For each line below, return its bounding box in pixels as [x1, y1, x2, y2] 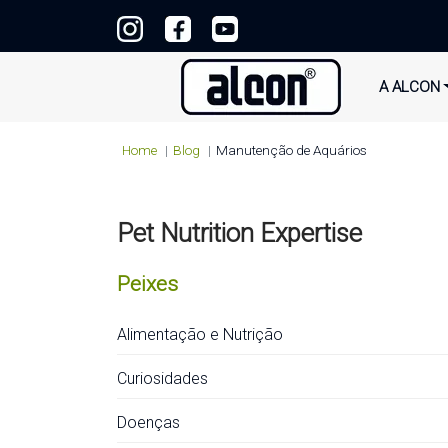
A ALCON [378, 78, 440, 96]
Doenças [117, 413, 180, 432]
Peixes [117, 272, 178, 296]
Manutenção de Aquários [213, 142, 367, 158]
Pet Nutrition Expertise [117, 218, 362, 248]
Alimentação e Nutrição [117, 325, 283, 344]
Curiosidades [117, 369, 208, 388]
